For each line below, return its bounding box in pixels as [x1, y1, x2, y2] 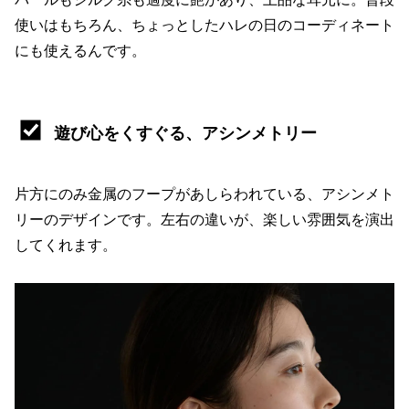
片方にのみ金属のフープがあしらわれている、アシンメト [15, 184, 394, 203]
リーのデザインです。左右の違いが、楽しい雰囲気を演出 [15, 209, 394, 228]
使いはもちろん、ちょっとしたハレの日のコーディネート [15, 15, 394, 34]
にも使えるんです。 [15, 40, 146, 59]
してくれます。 [15, 235, 117, 254]
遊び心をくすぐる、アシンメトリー [54, 122, 317, 142]
